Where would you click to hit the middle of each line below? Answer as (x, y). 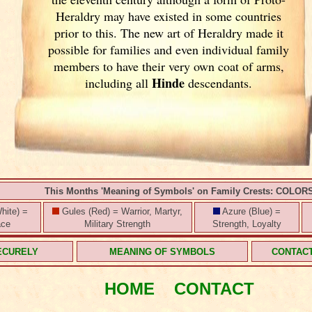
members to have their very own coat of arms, (169, 66)
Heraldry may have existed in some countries (169, 16)
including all (119, 83)
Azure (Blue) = (250, 211)
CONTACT (214, 289)
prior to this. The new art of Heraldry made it (169, 33)
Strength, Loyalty (247, 224)
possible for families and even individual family (169, 49)
